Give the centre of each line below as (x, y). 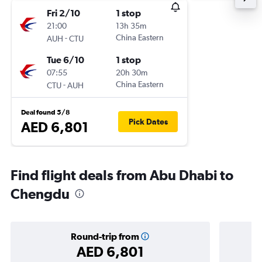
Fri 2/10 (63, 13)
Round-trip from (105, 236)
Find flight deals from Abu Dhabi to (122, 175)
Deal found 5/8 (46, 112)
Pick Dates (148, 122)
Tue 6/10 (65, 60)
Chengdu (40, 194)
